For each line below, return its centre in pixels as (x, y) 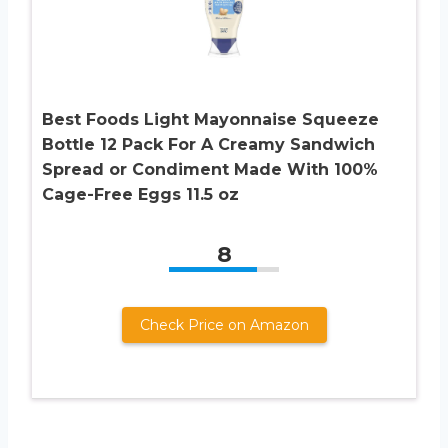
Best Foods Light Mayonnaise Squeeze (210, 119)
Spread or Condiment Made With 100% (210, 169)
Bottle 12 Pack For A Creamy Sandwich (208, 144)
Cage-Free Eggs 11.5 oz (140, 194)
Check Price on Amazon (224, 324)
